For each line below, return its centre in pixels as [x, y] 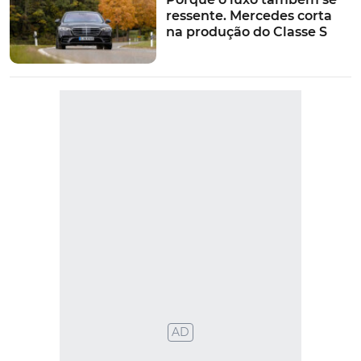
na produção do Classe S [246, 32]
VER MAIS [180, 170]
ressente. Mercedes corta [249, 16]
